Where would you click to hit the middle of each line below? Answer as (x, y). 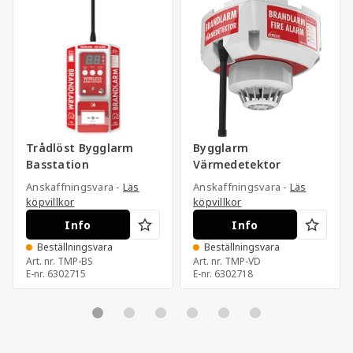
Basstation (58, 165)
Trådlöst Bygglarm (80, 149)
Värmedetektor (237, 165)
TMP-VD (243, 262)
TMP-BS (75, 262)
